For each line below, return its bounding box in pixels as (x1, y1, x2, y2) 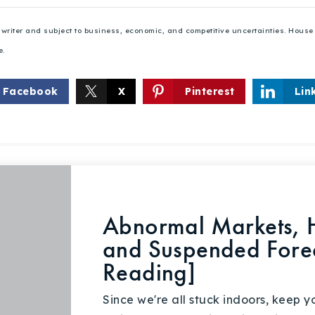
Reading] (103, 257, 196, 288)
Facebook (2, 85, 58, 98)
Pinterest (185, 85, 235, 98)
